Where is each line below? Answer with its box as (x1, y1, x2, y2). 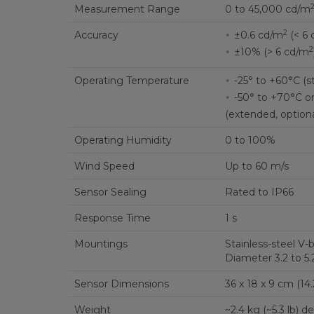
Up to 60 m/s (224, 160, 289, 172)
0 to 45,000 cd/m (224, 3, 310, 15)
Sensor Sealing (74, 186, 146, 198)
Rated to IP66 (224, 186, 294, 198)
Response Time (74, 212, 151, 224)
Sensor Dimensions (74, 278, 169, 290)
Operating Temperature (74, 74, 189, 87)
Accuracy (74, 29, 118, 41)
